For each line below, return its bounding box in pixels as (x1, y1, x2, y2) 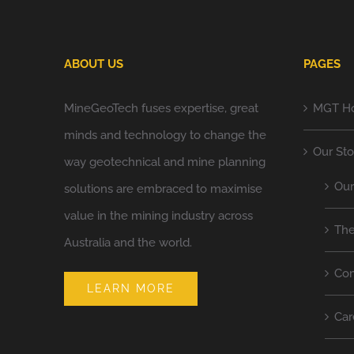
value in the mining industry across (64, 208, 254, 223)
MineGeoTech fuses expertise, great (64, 100, 259, 115)
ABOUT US (64, 56, 124, 71)
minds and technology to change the (64, 127, 267, 142)
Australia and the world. (64, 235, 193, 250)
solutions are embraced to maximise (64, 181, 263, 196)
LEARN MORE (87, 281, 175, 295)
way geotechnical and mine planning (64, 154, 266, 169)
